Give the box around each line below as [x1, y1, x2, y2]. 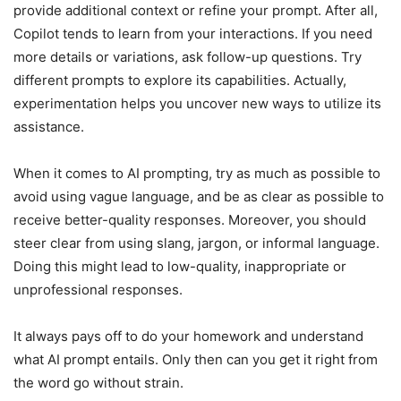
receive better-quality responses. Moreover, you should [13, 211, 366, 229]
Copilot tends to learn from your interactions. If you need [13, 25, 372, 43]
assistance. [13, 118, 84, 136]
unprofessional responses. [13, 281, 183, 299]
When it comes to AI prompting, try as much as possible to [13, 165, 380, 183]
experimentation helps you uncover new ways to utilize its [13, 95, 381, 113]
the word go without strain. [13, 374, 183, 392]
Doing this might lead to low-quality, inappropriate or [13, 258, 346, 276]
